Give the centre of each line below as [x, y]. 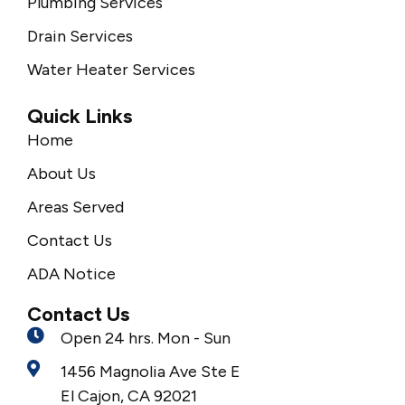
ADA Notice [71, 273]
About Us [61, 173]
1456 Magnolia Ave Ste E [150, 371]
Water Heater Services [111, 69]
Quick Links [80, 116]
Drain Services [80, 36]
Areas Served [75, 207]
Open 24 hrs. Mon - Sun [145, 338]
